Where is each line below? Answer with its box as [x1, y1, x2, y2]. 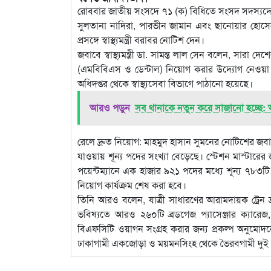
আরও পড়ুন [90, 100, 130, 115]
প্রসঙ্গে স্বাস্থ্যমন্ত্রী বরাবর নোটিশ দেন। [77, 33, 204, 47]
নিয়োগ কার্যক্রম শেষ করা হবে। [77, 178, 186, 192]
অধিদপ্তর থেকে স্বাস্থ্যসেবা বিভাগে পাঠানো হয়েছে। [77, 76, 253, 91]
